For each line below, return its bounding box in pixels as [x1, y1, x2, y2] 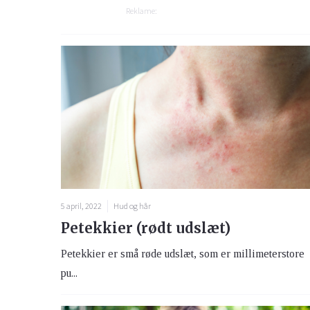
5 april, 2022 [61, 201, 102, 212]
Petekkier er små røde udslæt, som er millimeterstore [61, 248, 304, 260]
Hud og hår [113, 201, 151, 212]
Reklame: [126, 6, 157, 17]
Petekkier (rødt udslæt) [61, 219, 230, 237]
